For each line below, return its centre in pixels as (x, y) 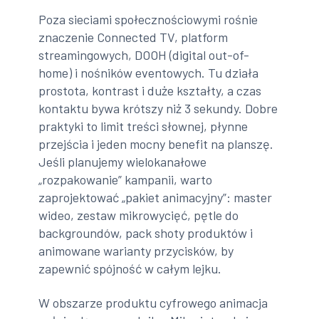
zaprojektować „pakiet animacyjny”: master (156, 198)
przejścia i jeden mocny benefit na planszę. (156, 144)
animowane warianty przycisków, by (136, 251)
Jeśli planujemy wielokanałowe (123, 162)
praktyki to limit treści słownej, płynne (143, 126)
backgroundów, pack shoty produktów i (146, 233)
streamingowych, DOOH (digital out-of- (144, 55)
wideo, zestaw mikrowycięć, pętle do (139, 215)
